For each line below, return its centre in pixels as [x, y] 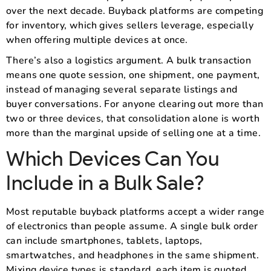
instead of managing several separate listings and [122, 89]
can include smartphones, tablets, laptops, [104, 240]
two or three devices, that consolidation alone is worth [133, 118]
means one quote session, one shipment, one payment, [133, 75]
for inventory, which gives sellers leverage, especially [130, 25]
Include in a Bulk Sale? [106, 182]
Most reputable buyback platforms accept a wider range [135, 211]
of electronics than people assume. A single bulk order [132, 226]
